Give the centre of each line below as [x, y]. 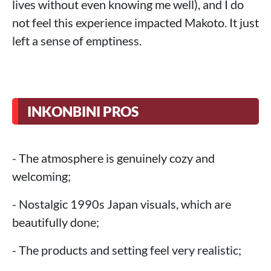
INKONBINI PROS [83, 112]
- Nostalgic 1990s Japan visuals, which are [122, 204]
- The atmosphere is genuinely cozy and [113, 158]
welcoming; [41, 176]
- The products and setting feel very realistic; [127, 250]
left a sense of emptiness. [77, 41]
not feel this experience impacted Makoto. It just [135, 23]
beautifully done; [56, 222]
